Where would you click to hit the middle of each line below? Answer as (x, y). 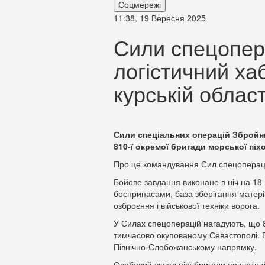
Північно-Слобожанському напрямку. (185, 247)
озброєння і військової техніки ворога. (187, 205)
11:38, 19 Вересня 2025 (160, 18)
